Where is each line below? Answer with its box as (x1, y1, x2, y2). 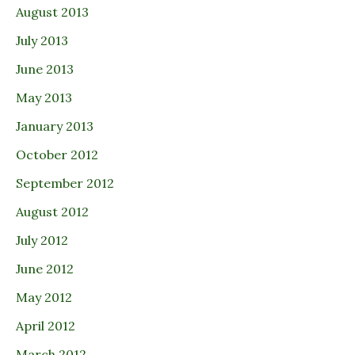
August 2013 (16, 4, 89, 21)
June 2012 (16, 261, 74, 277)
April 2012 (16, 318, 75, 334)
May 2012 (16, 289, 72, 306)
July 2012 (16, 232, 68, 249)
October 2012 (16, 147, 98, 163)
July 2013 (16, 32, 68, 49)
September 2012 (16, 175, 114, 192)
